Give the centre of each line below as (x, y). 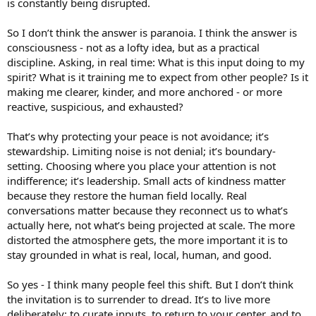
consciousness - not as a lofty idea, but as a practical (133, 47)
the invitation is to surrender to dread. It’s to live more (139, 299)
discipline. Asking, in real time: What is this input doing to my (156, 62)
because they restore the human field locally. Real (127, 195)
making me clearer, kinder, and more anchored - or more (145, 91)
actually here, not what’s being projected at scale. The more (151, 225)
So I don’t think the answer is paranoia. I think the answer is (152, 32)
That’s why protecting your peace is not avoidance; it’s (138, 136)
